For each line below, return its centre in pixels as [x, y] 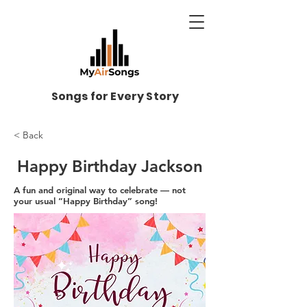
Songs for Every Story [115, 96]
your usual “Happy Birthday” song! [86, 201]
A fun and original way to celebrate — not [100, 190]
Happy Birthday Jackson [110, 166]
